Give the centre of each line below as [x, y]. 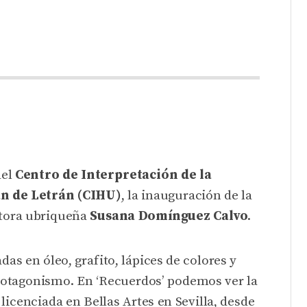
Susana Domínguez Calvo [169, 216]
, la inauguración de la [186, 196]
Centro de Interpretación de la [113, 175]
